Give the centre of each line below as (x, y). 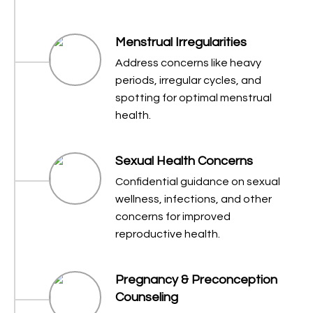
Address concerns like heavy (188, 63)
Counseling (147, 298)
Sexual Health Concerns (184, 161)
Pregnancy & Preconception (196, 280)
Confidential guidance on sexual (198, 182)
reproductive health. (168, 234)
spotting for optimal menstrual (194, 98)
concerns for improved (173, 217)
